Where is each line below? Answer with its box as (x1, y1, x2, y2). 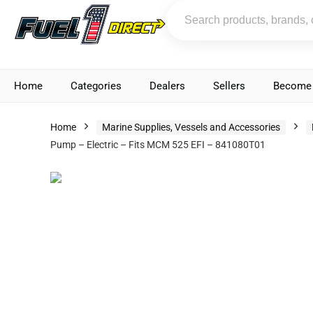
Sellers (213, 80, 245, 92)
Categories (71, 80, 122, 92)
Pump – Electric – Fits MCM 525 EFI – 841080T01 (50, 139, 265, 150)
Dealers (150, 80, 185, 92)
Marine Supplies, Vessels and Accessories (102, 122, 280, 133)
